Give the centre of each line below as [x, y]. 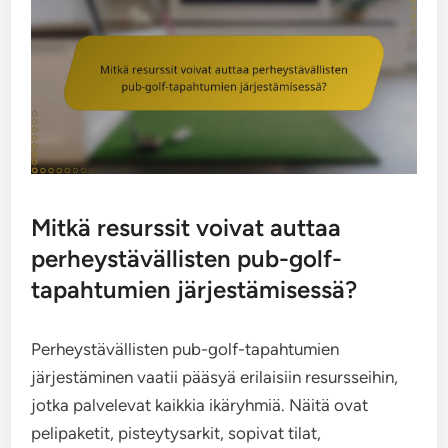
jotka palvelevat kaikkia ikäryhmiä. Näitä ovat [200, 405]
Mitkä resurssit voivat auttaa [186, 228]
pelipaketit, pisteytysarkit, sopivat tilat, [176, 433]
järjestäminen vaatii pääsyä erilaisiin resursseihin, [215, 377]
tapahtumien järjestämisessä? [194, 290]
